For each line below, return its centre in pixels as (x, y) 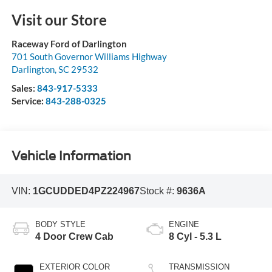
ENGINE (184, 225)
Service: (28, 100)
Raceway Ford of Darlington (69, 43)
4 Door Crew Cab (74, 237)
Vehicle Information (71, 156)
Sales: (24, 88)
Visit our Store (59, 19)
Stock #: (158, 191)
